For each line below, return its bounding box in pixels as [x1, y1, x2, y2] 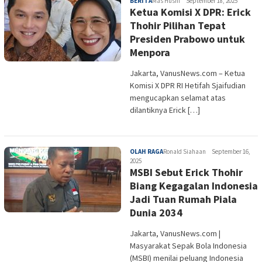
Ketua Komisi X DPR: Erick [130, 5, 251, 19]
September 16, [212, 147, 250, 156]
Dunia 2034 [130, 206, 182, 219]
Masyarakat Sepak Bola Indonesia [130, 240, 247, 251]
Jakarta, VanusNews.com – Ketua [130, 68, 245, 78]
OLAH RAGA [130, 147, 163, 156]
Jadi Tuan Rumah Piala [130, 192, 237, 206]
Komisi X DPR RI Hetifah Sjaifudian [130, 80, 246, 91]
